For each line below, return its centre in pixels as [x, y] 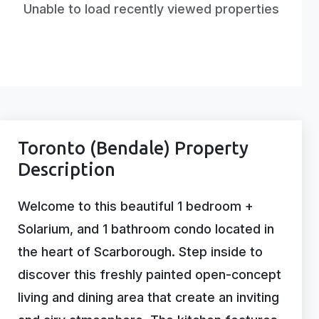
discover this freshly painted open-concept [150, 275]
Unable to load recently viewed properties [151, 9]
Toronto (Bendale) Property [133, 149]
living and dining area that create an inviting [148, 298]
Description [67, 170]
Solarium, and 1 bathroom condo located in [146, 229]
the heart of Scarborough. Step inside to [140, 252]
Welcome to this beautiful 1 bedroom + [136, 206]
